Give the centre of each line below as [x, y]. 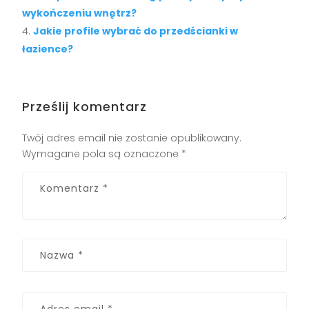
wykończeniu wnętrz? [80, 13]
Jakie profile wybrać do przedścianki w [136, 31]
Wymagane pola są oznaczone [102, 153]
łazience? [48, 49]
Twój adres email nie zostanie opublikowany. [132, 138]
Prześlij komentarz [85, 106]
